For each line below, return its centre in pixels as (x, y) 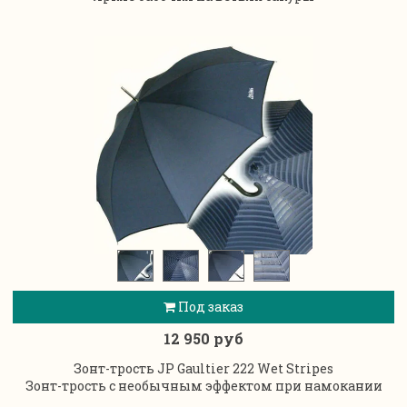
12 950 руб (203, 338)
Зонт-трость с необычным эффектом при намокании (203, 385)
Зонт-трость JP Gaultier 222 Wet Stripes (203, 368)
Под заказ (209, 306)
